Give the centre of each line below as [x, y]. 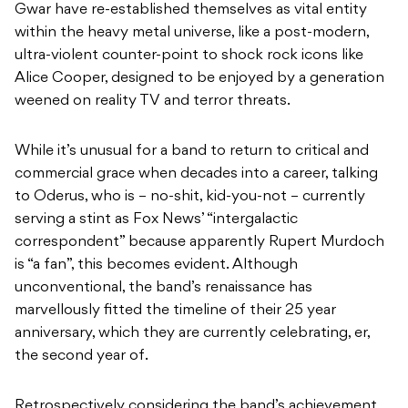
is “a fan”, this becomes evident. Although [156, 265]
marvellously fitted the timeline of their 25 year [175, 311]
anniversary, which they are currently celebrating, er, [192, 334]
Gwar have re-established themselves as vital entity [191, 10]
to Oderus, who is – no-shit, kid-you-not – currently [190, 197]
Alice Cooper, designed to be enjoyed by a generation [199, 79]
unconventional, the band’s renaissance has [163, 288]
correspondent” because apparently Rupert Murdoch [199, 243]
